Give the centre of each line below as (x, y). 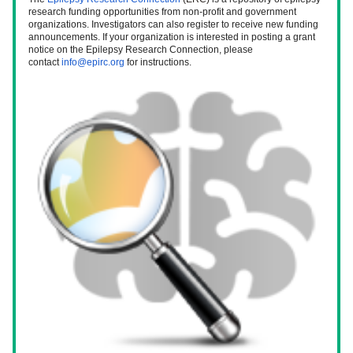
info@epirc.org (93, 62)
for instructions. (159, 62)
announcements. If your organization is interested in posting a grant (172, 37)
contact (45, 62)
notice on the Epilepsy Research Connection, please (141, 50)
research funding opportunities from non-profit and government (162, 12)
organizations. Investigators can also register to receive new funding (173, 24)
